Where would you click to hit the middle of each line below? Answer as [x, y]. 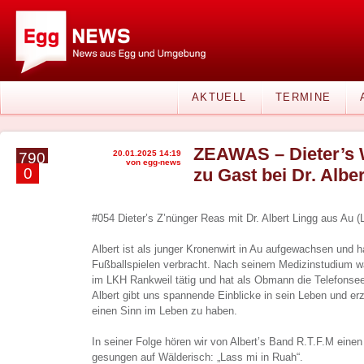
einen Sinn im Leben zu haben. [165, 311]
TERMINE [303, 97]
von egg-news [154, 162]
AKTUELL [219, 97]
